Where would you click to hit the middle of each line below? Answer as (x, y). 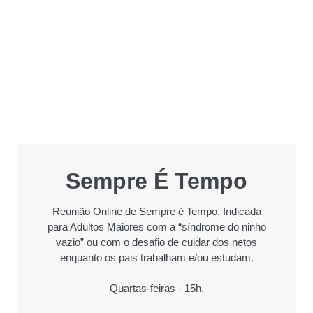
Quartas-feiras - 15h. (156, 288)
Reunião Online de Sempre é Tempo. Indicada (156, 211)
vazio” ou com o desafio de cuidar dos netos (156, 242)
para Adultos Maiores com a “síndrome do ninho (156, 226)
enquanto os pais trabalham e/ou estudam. (156, 257)
